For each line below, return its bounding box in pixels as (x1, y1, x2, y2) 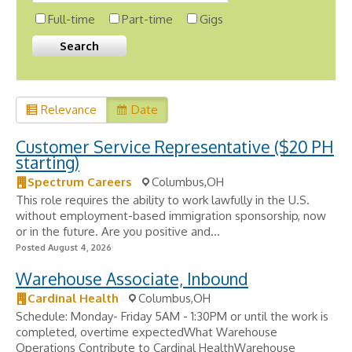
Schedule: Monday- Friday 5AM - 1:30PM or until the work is (16, 309, 328, 324)
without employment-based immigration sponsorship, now (16, 208, 326, 223)
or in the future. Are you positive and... (16, 224, 220, 239)
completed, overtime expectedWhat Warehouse (16, 324, 277, 339)
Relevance (41, 102, 97, 117)
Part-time (122, 12, 173, 27)
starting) (16, 152, 79, 173)
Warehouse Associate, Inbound (16, 268, 248, 289)
